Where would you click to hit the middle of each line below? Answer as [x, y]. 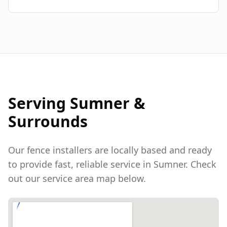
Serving [39, 103]
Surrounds [48, 122]
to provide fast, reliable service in [81, 164]
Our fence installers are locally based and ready [110, 150]
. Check [201, 164]
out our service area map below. [77, 179]
